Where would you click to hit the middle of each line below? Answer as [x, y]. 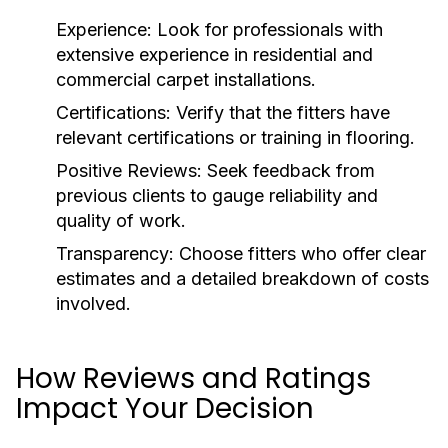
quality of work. [121, 220]
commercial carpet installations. [186, 79]
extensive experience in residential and [214, 54]
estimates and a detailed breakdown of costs [242, 278]
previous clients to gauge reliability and [217, 195]
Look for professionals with [267, 29]
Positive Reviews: [129, 170]
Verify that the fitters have [280, 112]
